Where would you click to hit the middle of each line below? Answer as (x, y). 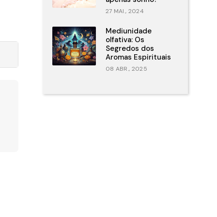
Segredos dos (130, 48)
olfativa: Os (125, 40)
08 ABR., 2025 (126, 69)
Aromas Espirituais (138, 57)
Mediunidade (128, 31)
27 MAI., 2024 (124, 11)
